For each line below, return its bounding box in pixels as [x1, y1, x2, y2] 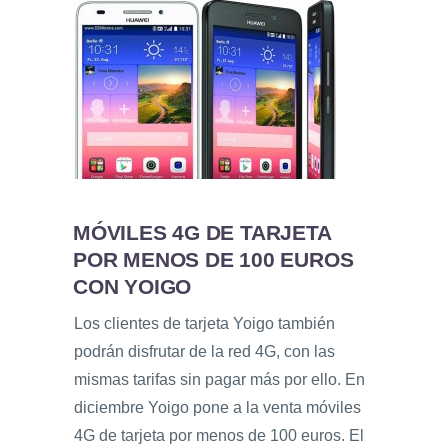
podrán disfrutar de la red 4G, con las [74, 343, 335, 361]
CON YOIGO [72, 275, 192, 298]
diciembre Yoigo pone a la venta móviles [74, 399, 361, 417]
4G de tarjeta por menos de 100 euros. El [74, 427, 364, 445]
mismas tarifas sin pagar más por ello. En [74, 371, 365, 389]
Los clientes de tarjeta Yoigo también [74, 315, 335, 333]
